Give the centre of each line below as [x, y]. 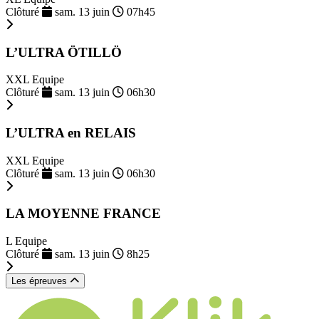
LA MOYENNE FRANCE [83, 214]
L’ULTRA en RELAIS [71, 132]
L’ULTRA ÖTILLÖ [64, 52]
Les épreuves [41, 281]
